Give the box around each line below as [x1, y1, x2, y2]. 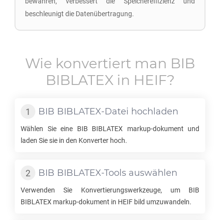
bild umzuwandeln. [133, 198, 192, 206]
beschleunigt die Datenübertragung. [25, 10, 134, 18]
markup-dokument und [123, 125, 199, 133]
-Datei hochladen [101, 106, 178, 117]
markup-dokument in [52, 198, 118, 206]
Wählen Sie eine [21, 125, 77, 133]
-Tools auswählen [101, 167, 177, 178]
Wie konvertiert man [25, 55, 170, 72]
